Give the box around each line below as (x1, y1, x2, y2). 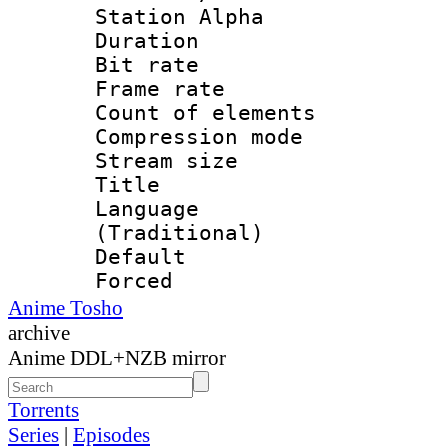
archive (8, 320, 70, 345)
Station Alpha (95, 4, 264, 29)
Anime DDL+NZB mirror (8, 345, 226, 370)
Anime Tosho (8, 295, 123, 320)
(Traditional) (95, 220, 264, 245)
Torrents (8, 397, 79, 422)
